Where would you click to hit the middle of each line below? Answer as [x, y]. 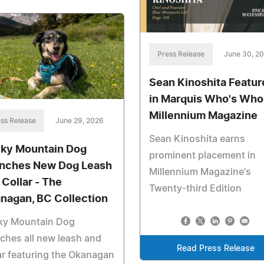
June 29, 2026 [80, 121]
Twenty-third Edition [195, 189]
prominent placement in [202, 156]
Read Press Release [216, 249]
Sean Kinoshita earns [197, 139]
